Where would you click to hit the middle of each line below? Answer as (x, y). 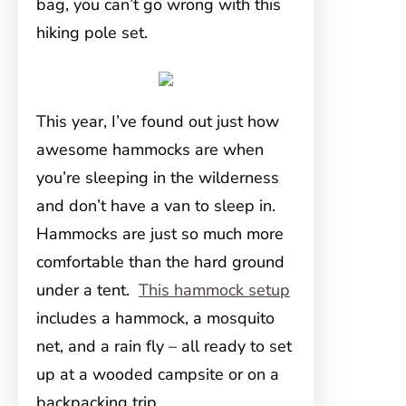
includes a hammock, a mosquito (155, 318)
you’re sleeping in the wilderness (158, 178)
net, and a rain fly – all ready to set (164, 346)
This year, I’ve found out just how (158, 121)
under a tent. (87, 290)
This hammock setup (214, 290)
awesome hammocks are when (150, 150)
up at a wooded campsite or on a (158, 374)
